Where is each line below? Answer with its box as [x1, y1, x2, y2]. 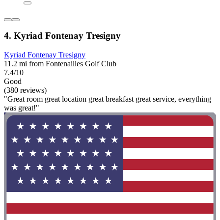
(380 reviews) [4, 86, 47, 95]
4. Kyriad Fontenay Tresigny [4, 30, 121, 41]
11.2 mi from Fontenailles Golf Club [4, 59, 116, 68]
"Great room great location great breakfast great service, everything [4, 95, 211, 104]
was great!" [4, 104, 39, 112]
